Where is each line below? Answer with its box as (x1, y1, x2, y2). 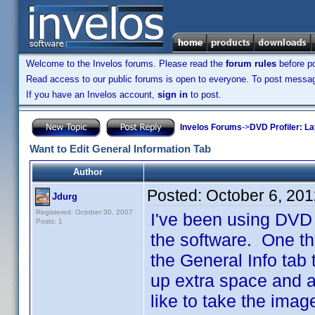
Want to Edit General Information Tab (30, 143, 211, 155)
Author (73, 167, 103, 177)
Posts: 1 (36, 217, 63, 225)
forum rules (226, 58, 276, 69)
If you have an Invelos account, (26, 89, 157, 100)
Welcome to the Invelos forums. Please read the (26, 58, 226, 69)
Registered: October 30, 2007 (36, 208, 133, 216)
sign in (157, 89, 188, 100)
